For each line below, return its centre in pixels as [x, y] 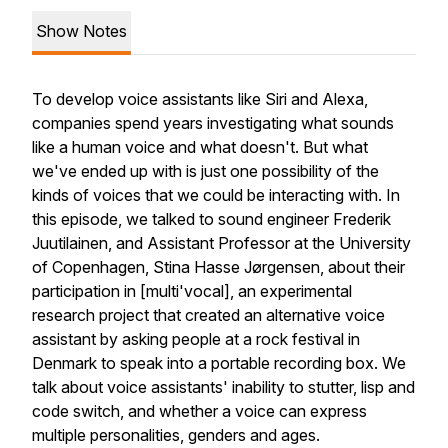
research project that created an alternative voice [208, 315]
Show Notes [81, 31]
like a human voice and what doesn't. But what [200, 147]
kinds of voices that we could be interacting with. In [216, 195]
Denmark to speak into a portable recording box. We [219, 363]
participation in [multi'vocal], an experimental [192, 291]
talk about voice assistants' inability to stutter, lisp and [223, 387]
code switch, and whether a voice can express [199, 411]
